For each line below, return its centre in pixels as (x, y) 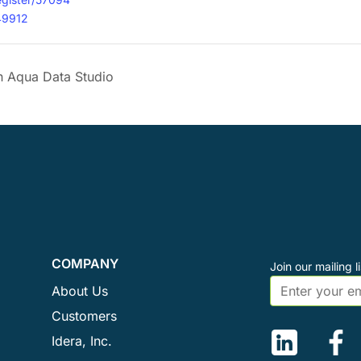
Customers (85, 316)
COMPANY (85, 263)
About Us (80, 291)
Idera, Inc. (82, 341)
